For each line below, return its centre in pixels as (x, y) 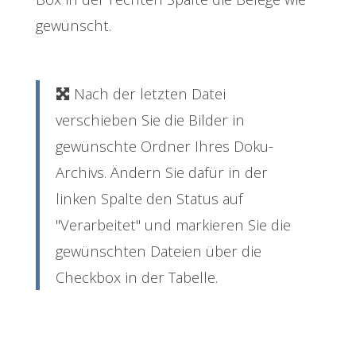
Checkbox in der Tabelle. (137, 277)
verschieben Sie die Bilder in (150, 119)
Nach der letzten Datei (148, 93)
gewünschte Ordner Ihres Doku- (164, 145)
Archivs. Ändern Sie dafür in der (162, 172)
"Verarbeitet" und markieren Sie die (173, 224)
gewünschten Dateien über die (159, 250)
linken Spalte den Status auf (149, 198)
